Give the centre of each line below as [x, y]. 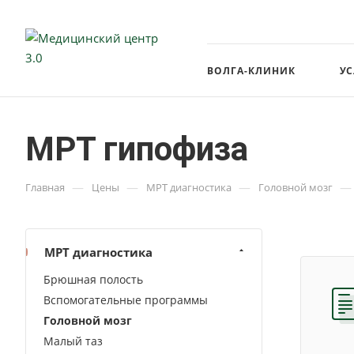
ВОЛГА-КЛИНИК [251, 70]
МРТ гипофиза [137, 149]
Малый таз [73, 341]
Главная [45, 187]
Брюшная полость [93, 279]
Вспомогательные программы [126, 300]
